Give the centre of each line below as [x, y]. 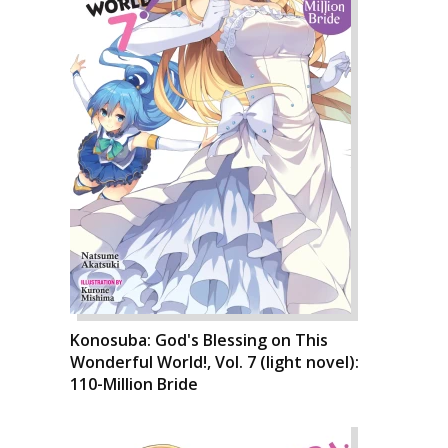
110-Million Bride [134, 384]
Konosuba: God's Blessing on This [199, 340]
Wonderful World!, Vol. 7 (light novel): [214, 362]
